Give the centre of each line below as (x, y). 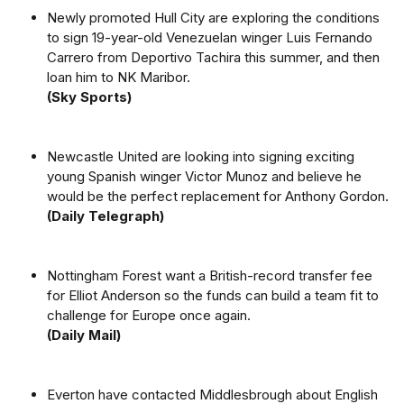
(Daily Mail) (84, 335)
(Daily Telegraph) (106, 216)
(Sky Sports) (89, 97)
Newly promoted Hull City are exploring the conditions (213, 18)
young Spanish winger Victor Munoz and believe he (204, 176)
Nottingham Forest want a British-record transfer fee (210, 275)
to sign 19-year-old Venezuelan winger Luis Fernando (210, 37)
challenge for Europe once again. (149, 315)
